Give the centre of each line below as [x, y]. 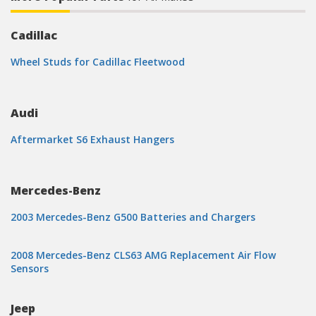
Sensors [30, 268]
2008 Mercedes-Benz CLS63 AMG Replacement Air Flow [143, 255]
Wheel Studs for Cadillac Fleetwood [98, 62]
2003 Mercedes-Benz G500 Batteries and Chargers [133, 217]
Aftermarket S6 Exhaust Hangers [92, 139]
